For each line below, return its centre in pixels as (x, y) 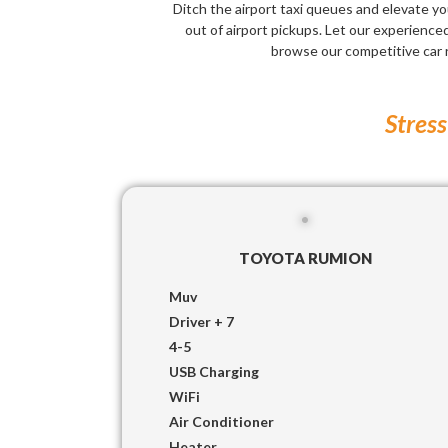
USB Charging (214, 371)
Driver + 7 (201, 321)
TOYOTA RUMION (305, 257)
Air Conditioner (221, 421)
